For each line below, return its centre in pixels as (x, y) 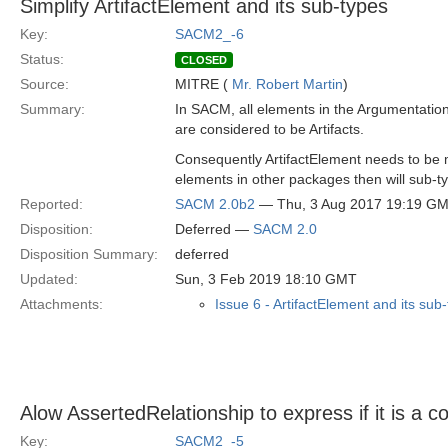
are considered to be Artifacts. (269, 129)
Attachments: (61, 304)
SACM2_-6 (209, 34)
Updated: (49, 279)
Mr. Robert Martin (287, 84)
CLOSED (204, 60)
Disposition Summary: (89, 254)
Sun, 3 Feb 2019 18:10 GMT (266, 279)
